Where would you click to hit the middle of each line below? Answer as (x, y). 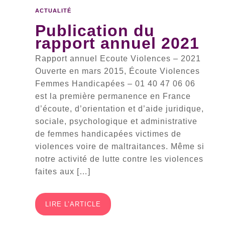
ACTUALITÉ (53, 11)
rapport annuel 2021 (117, 43)
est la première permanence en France (113, 96)
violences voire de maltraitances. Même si (120, 146)
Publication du (95, 31)
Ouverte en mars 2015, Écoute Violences (118, 71)
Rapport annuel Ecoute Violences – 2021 (118, 59)
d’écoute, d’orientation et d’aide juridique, (120, 109)
